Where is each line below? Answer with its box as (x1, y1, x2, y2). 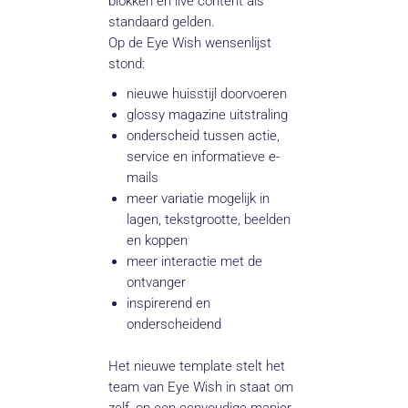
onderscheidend (127, 316, 222, 333)
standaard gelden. (108, 14, 216, 31)
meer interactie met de (127, 253, 263, 270)
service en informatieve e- (127, 148, 280, 166)
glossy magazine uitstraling (127, 107, 289, 124)
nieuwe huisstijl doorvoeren (127, 86, 288, 103)
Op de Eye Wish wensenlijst (108, 35, 272, 52)
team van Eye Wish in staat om (108, 379, 294, 396)
